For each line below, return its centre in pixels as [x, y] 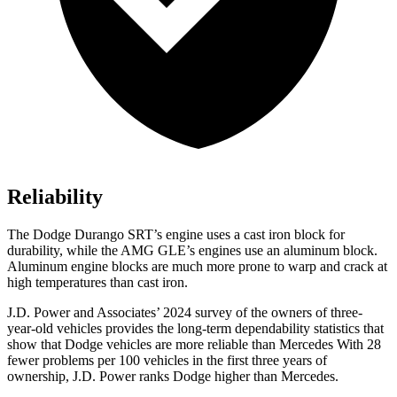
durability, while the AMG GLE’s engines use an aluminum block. [192, 251]
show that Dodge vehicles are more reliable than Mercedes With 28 [194, 345]
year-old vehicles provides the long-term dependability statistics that [195, 329]
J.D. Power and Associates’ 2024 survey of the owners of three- [185, 313]
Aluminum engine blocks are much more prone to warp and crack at [197, 267]
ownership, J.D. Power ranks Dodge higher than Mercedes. [173, 377]
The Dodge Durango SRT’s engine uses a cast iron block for [176, 235]
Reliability [55, 197]
